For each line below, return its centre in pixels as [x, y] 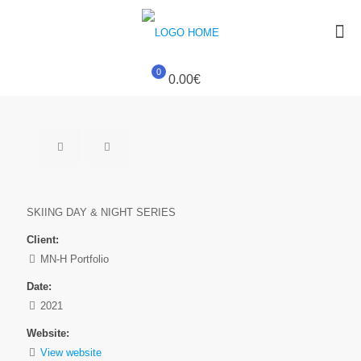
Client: [43, 240]
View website [71, 353]
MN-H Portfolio [73, 259]
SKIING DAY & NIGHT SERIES [101, 212]
